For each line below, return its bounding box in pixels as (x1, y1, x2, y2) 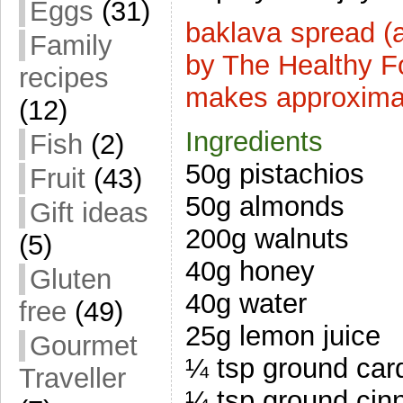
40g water (185, 287, 307, 319)
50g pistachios (185, 157, 364, 190)
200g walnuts (185, 222, 349, 255)
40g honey (185, 255, 315, 287)
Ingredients (185, 125, 323, 157)
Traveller (19, 363, 126, 394)
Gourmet (30, 330, 138, 362)
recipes (19, 62, 109, 94)
